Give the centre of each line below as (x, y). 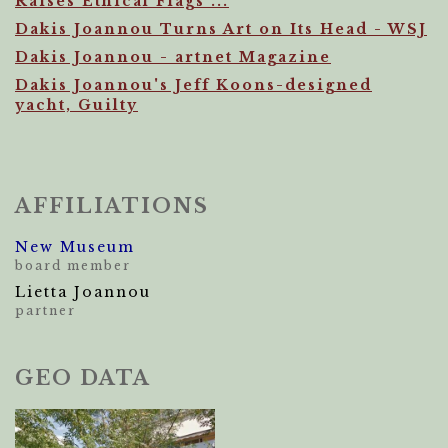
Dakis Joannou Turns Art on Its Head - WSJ (221, 29)
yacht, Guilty (76, 105)
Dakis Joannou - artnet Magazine (173, 57)
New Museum (75, 247)
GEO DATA (83, 378)
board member (73, 265)
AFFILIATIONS (112, 206)
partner (45, 310)
